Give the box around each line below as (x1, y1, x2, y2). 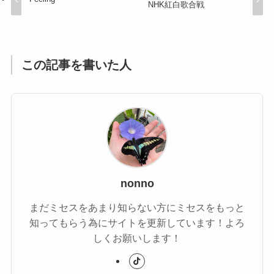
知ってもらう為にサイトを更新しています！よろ (29, 217, 245, 229)
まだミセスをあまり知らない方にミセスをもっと (29, 202, 245, 213)
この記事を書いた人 (21, 57, 132, 72)
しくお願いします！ (93, 232, 181, 244)
